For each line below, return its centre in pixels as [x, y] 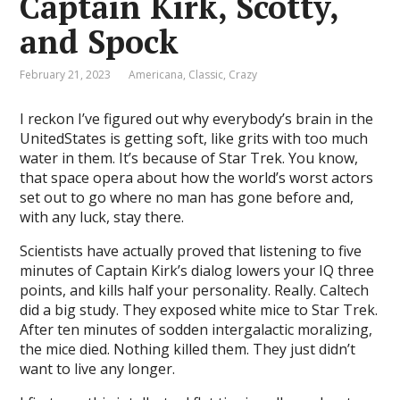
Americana [156, 75]
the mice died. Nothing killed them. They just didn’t [188, 349]
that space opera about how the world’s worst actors [197, 178]
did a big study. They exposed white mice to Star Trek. [199, 310]
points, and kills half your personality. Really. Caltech [195, 290]
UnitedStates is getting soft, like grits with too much [194, 138]
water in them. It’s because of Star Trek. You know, [189, 158]
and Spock [100, 42]
